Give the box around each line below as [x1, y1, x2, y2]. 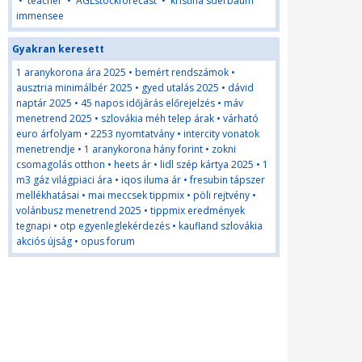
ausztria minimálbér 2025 [16, 81, 133, 95]
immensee [16, 9, 64, 23]
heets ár [114, 158, 151, 171]
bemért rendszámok [135, 65, 229, 79]
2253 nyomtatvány [90, 127, 175, 141]
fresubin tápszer [190, 173, 265, 187]
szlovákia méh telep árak [101, 112, 214, 125]
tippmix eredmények [150, 204, 245, 217]
